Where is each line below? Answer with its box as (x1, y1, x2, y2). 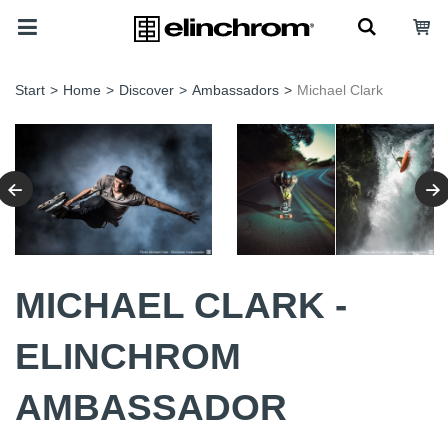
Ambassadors (192, 82, 279, 98)
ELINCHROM (15, 334, 241, 377)
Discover (119, 82, 174, 98)
